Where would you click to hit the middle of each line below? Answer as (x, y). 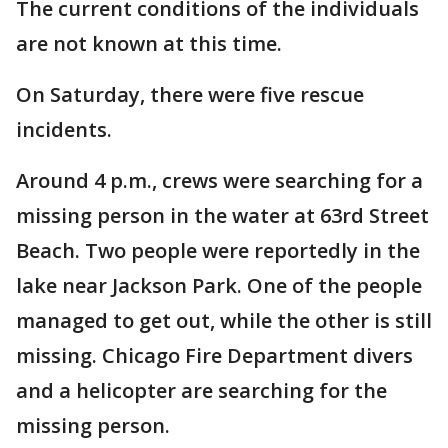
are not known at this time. (149, 43)
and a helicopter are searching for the (201, 390)
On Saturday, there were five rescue (190, 94)
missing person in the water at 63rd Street (222, 215)
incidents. (64, 129)
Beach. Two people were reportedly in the (218, 250)
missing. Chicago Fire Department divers (214, 355)
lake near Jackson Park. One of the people (219, 285)
